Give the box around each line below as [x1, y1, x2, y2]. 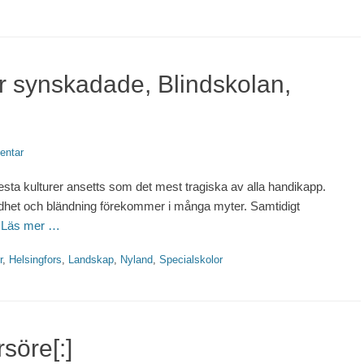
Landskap [68, 253, 114, 266]
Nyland [120, 253, 153, 266]
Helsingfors [9, 253, 62, 266]
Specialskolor [159, 253, 223, 266]
